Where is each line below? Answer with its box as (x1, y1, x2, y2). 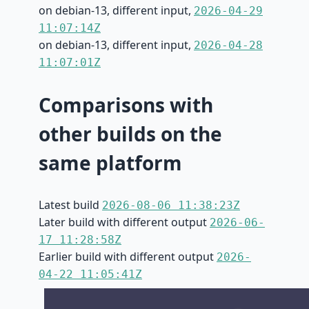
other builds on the (39, 121, 222, 148)
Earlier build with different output (39, 249, 217, 265)
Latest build (39, 197, 102, 213)
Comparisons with (39, 92, 213, 119)
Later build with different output (39, 215, 210, 230)
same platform (39, 150, 182, 177)
